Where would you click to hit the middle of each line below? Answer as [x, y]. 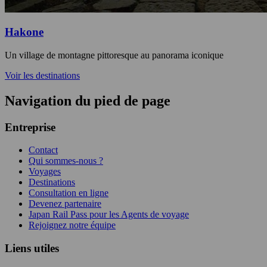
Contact [43, 150]
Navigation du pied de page [88, 100]
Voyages [45, 172]
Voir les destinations [42, 75]
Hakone [24, 32]
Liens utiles [32, 249]
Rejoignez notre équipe [72, 225]
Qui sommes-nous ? [66, 161]
